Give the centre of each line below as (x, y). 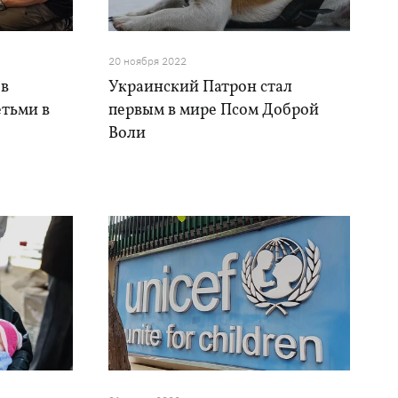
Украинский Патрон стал (200, 88)
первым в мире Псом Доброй (213, 111)
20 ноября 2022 (147, 61)
